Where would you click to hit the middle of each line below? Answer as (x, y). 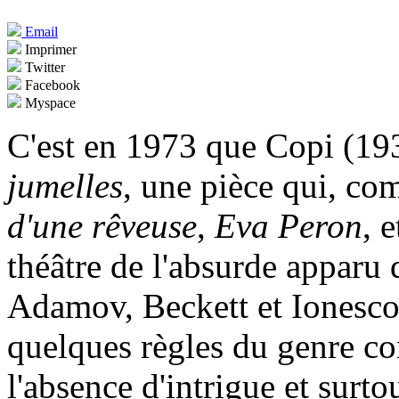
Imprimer (49, 50)
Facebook (51, 85)
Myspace (49, 103)
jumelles (65, 186)
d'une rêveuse (102, 226)
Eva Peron (289, 226)
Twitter (43, 68)
